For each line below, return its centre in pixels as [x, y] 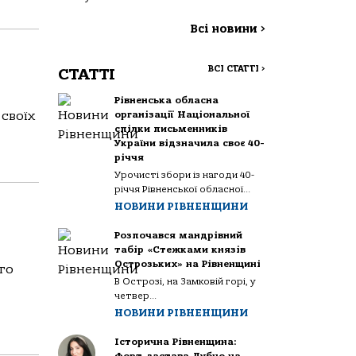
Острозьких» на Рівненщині [188, 264]
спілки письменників [171, 129]
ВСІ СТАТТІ [234, 69]
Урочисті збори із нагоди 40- [185, 175]
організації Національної [182, 114]
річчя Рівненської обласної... [183, 189]
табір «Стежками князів [180, 250]
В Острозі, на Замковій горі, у [185, 281]
